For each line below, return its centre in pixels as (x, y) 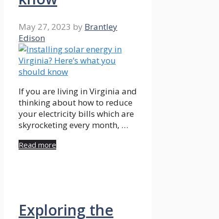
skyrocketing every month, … (73, 125)
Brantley (101, 27)
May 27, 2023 (45, 27)
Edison (32, 38)
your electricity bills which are (76, 114)
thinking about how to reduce (76, 103)
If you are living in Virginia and (78, 91)
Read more (37, 145)
